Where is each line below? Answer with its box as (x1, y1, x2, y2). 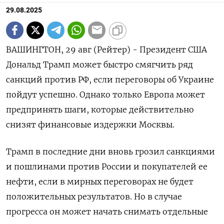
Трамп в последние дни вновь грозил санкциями (6, 146, 215, 156)
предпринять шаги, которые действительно (6, 104, 194, 114)
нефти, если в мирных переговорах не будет (6, 176, 193, 186)
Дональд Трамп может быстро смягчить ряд (6, 59, 193, 69)
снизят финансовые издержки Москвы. (6, 119, 174, 129)
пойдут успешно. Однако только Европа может (6, 89, 205, 99)
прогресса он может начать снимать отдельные (6, 206, 208, 216)
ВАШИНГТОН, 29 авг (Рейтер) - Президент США (6, 44, 207, 54)
